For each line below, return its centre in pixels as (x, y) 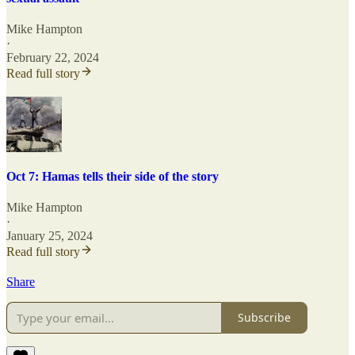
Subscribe (264, 318)
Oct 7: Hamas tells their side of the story (113, 176)
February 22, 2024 (53, 58)
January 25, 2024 (50, 235)
